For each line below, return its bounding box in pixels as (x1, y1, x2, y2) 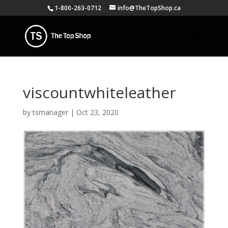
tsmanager (32, 107, 68, 117)
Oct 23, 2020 (76, 107, 119, 117)
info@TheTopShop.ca (117, 4, 181, 12)
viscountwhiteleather (22, 82, 176, 103)
